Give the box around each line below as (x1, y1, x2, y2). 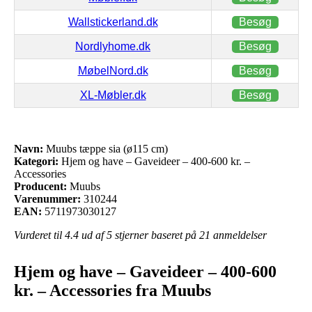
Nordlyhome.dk (75, 40, 150, 52)
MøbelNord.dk (77, 64, 148, 77)
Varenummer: (14, 192, 81, 205)
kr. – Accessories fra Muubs (14, 281, 211, 299)
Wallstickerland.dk (68, 15, 158, 28)
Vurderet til (14, 228, 65, 241)
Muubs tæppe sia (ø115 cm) (43, 142, 168, 155)
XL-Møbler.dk (79, 88, 146, 101)
